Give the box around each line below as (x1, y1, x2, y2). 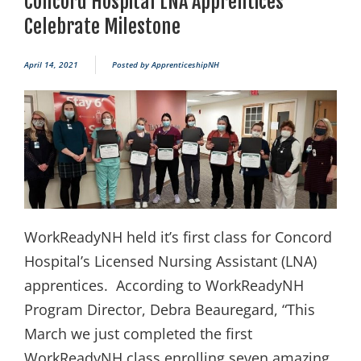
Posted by (112, 59, 149, 71)
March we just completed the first (24, 324, 252, 344)
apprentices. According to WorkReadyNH (24, 276, 304, 296)
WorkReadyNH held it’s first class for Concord (24, 227, 332, 247)
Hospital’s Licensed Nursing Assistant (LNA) (24, 251, 317, 272)
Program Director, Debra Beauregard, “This (24, 300, 315, 320)
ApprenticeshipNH (149, 59, 219, 71)
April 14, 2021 (24, 59, 78, 71)
